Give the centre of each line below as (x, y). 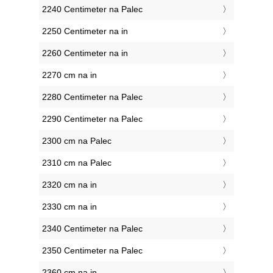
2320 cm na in (69, 185)
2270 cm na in (69, 75)
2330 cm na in (69, 207)
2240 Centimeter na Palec (92, 9)
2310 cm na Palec (77, 163)
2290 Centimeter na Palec (92, 119)
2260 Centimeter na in (85, 53)
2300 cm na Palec (77, 141)
